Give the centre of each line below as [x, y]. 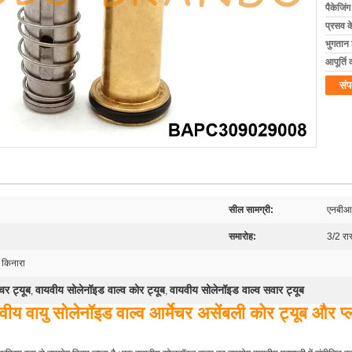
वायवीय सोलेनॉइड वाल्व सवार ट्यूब [237, 290]
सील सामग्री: [251, 210]
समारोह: [242, 236]
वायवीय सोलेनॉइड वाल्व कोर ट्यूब [100, 290]
